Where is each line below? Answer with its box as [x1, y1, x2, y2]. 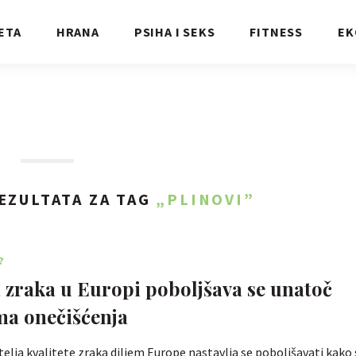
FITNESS [250, 24, 304, 40]
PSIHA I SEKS [133, 24, 215, 40]
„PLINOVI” [156, 189, 255, 209]
